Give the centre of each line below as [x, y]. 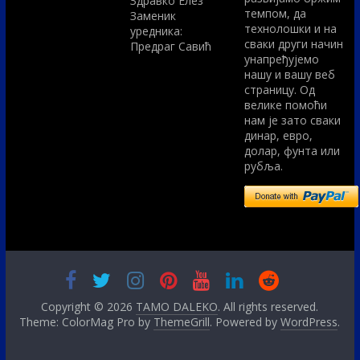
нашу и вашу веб [290, 75]
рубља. [264, 166]
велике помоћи [286, 105]
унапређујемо [282, 59]
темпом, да [276, 14]
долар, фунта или [292, 151]
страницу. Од [280, 90]
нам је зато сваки [293, 121]
